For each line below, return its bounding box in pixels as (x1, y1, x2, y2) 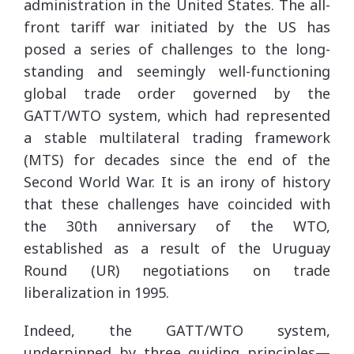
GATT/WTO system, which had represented (24, 105, 330, 125)
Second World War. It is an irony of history (24, 171, 330, 191)
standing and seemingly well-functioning (24, 61, 330, 81)
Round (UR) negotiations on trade (24, 260, 330, 280)
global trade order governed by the (24, 83, 330, 103)
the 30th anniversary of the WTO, (24, 216, 330, 235)
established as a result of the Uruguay (24, 238, 330, 258)
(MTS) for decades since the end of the (24, 149, 330, 169)
